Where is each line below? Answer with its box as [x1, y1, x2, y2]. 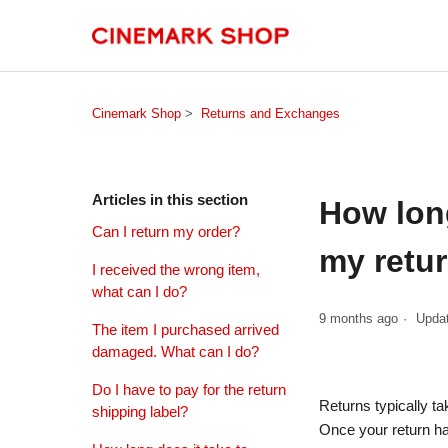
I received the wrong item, [92, 261, 260, 278]
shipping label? [92, 403, 188, 420]
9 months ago [319, 311, 399, 327]
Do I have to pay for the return [92, 381, 286, 398]
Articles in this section [92, 191, 248, 208]
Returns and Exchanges [201, 106, 340, 121]
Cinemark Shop [92, 106, 181, 121]
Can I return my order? [92, 223, 240, 240]
